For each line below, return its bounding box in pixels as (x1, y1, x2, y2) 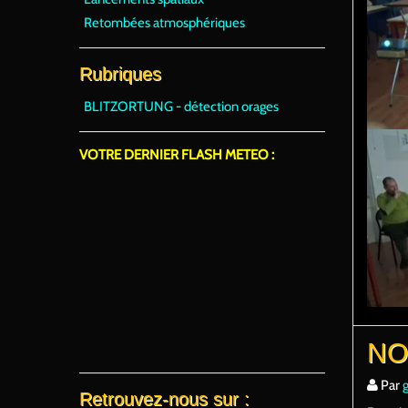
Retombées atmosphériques (84, 15, 245, 31)
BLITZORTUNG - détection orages (84, 98, 279, 115)
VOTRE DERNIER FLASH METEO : (79, 147, 274, 163)
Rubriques (79, 64, 161, 84)
